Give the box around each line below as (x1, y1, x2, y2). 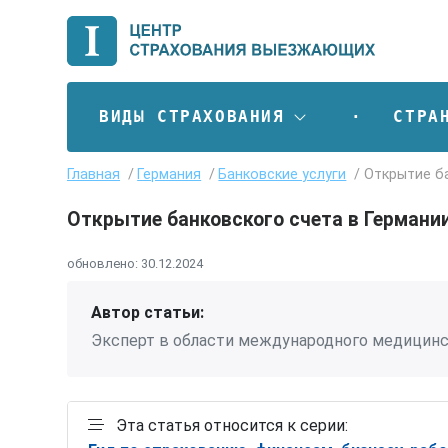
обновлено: (67, 255, 141, 271)
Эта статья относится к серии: (116, 415, 348, 435)
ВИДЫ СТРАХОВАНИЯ (99, 106, 285, 126)
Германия (137, 165, 202, 183)
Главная (67, 165, 120, 183)
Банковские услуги (218, 165, 347, 183)
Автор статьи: (91, 302, 204, 322)
